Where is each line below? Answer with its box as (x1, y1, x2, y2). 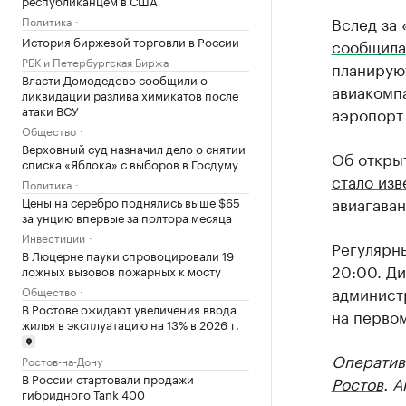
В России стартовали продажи (22, 369, 194, 388)
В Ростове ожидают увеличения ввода (22, 298, 237, 317)
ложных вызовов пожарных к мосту (22, 260, 221, 279)
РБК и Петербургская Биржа (22, 52, 169, 70)
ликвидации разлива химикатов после (22, 84, 238, 103)
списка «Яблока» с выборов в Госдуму (22, 153, 238, 172)
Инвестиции (22, 227, 85, 246)
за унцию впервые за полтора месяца (22, 207, 232, 226)
